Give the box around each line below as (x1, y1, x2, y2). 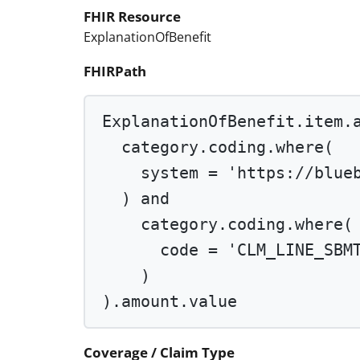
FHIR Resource (84, 7, 181, 27)
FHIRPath (84, 62, 146, 81)
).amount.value (102, 292, 238, 311)
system (141, 163, 209, 182)
